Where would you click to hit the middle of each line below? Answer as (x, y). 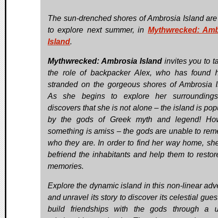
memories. (66, 166)
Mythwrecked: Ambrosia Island (105, 61)
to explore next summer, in (98, 30)
